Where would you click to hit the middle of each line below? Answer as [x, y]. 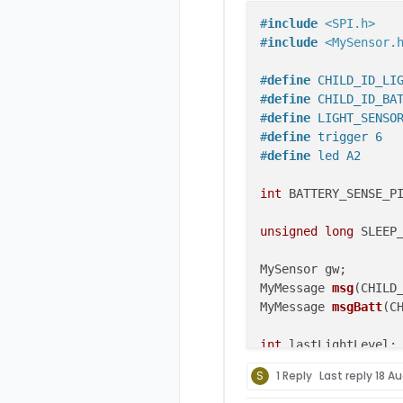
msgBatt [357, 306]
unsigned [289, 231]
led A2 [336, 155]
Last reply [347, 376]
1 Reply [294, 376]
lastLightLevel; [339, 344]
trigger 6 [346, 136]
